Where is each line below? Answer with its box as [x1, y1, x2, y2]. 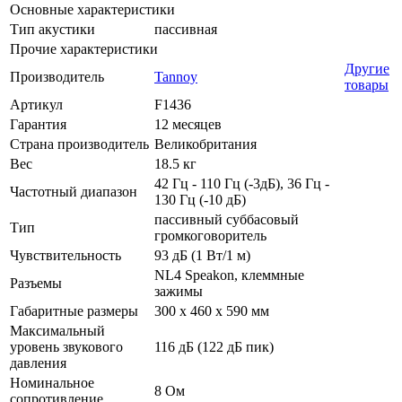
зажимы [154, 283, 203, 299]
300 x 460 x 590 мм [154, 302, 269, 319]
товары [345, 76, 389, 92]
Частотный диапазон [10, 183, 137, 199]
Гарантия [10, 116, 66, 132]
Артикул [10, 96, 63, 112]
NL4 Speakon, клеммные [154, 267, 304, 283]
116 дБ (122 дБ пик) [154, 338, 274, 354]
